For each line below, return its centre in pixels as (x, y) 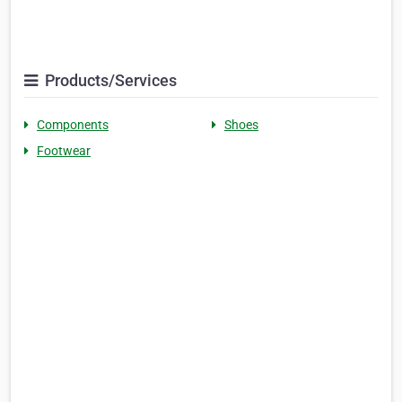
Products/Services (109, 80)
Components (73, 124)
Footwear (64, 150)
